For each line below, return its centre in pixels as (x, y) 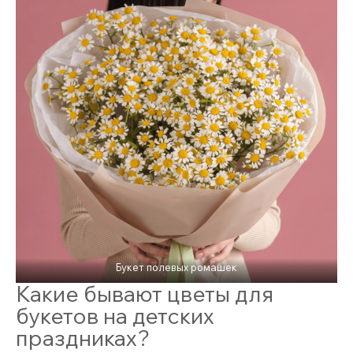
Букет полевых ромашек (176, 267)
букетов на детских (115, 315)
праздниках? (83, 337)
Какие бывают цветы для (145, 293)
